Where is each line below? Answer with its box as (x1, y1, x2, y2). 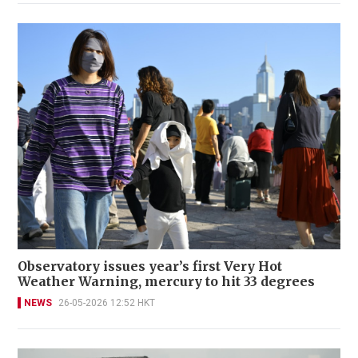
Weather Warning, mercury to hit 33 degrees (18, 272, 315, 289)
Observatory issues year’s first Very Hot (18, 257, 282, 274)
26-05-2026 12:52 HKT (58, 296, 155, 308)
